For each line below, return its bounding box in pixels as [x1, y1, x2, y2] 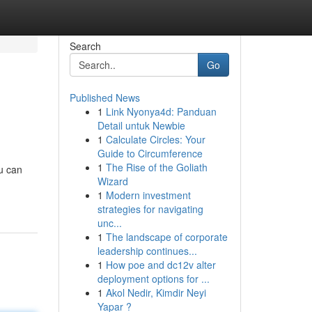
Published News [69, 91, 140, 104]
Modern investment [105, 188, 191, 202]
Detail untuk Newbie [97, 118, 185, 132]
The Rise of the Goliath [105, 160, 208, 174]
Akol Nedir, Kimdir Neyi [105, 286, 206, 299]
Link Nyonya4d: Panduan [105, 104, 217, 118]
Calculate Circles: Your [105, 132, 205, 146]
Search [69, 39, 101, 53]
